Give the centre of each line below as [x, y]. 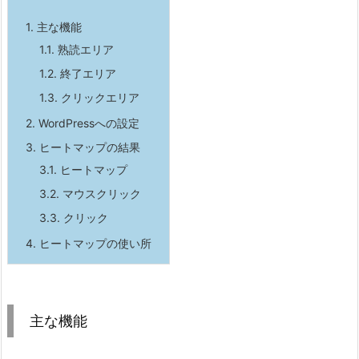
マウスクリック [100, 194]
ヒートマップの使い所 [94, 244]
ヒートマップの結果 [88, 147]
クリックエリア [99, 98]
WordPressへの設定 [87, 123]
